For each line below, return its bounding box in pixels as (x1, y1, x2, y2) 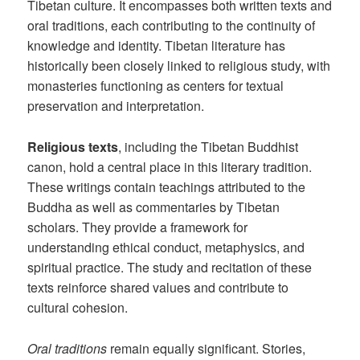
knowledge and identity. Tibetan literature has (27, 36, 286, 55)
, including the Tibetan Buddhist (118, 137, 299, 156)
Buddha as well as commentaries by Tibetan (27, 197, 280, 216)
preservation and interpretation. (27, 96, 205, 116)
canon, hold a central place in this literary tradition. (27, 157, 313, 176)
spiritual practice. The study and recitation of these (27, 257, 313, 276)
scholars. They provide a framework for (27, 217, 248, 236)
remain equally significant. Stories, (107, 338, 306, 358)
